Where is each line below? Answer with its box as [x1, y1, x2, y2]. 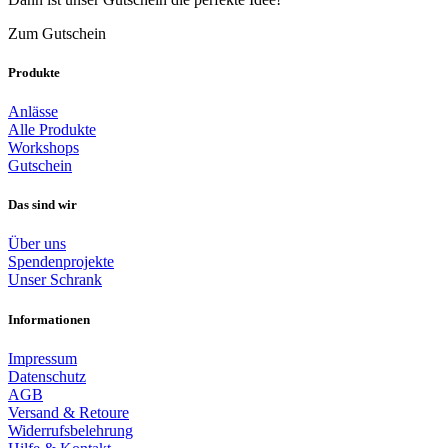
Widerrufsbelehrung [8, 421, 133, 439]
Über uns [8, 235, 66, 253]
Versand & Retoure [8, 403, 129, 421]
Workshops [8, 139, 79, 157]
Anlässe [8, 103, 58, 121]
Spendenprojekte [8, 253, 114, 271]
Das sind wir [8, 197, 77, 213]
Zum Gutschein [8, 24, 106, 42]
